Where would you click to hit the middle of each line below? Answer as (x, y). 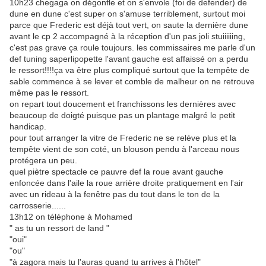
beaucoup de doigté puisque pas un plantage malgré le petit (122, 115)
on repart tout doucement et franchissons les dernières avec (123, 104)
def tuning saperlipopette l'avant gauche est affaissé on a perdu (129, 59)
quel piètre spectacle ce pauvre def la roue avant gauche (116, 172)
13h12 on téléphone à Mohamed (71, 217)
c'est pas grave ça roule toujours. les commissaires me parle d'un (132, 48)
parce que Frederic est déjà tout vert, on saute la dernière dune (129, 25)
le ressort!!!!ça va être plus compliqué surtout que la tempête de (129, 70)
